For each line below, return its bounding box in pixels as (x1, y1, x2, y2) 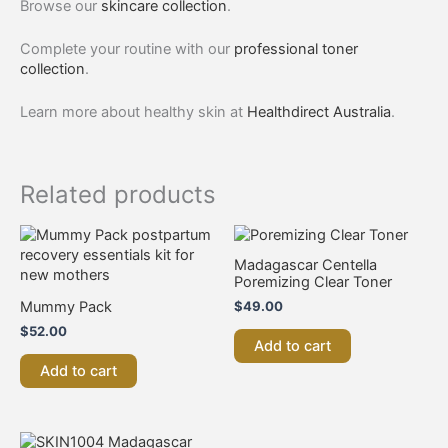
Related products (20, 179, 216, 209)
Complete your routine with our (20, 39, 234, 58)
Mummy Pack (20, 298, 112, 317)
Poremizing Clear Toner (234, 273, 392, 292)
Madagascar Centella (234, 256, 377, 275)
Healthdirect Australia (247, 103, 391, 122)
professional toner (234, 39, 358, 58)
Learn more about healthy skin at (20, 103, 247, 122)
